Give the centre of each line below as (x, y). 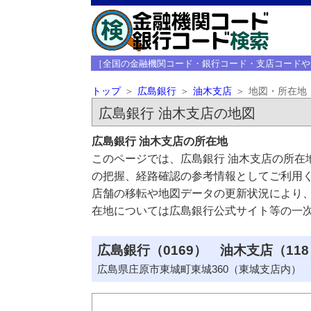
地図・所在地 (277, 91)
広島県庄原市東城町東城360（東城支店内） (199, 269)
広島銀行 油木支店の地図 (177, 113)
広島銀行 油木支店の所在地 (159, 141)
